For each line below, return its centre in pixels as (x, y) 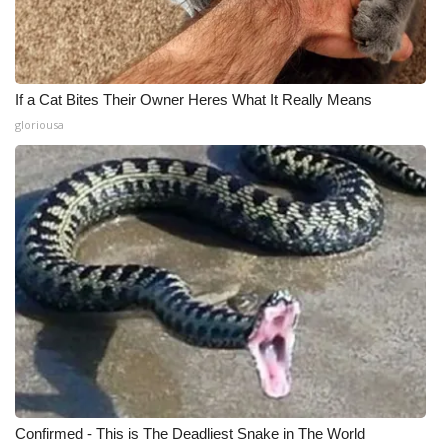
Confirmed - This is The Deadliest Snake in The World (190, 433)
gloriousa (39, 124)
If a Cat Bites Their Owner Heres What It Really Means (193, 99)
